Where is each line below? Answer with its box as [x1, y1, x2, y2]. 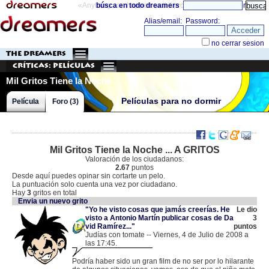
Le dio [237, 205, 257, 214]
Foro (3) [52, 97, 79, 106]
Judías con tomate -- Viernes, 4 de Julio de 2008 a [85, 231, 249, 239]
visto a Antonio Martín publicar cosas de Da [85, 214, 234, 222]
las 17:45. [85, 239, 117, 247]
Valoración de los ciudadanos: [85, 155, 184, 163]
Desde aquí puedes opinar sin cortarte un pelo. [12, 172, 165, 180]
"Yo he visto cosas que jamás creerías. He [85, 205, 230, 214]
